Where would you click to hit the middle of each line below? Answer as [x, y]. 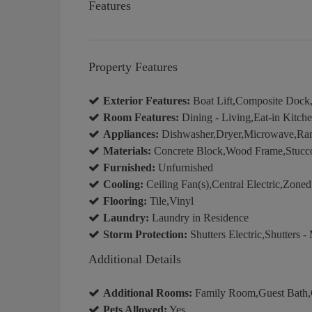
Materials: [127, 150]
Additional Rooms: [148, 292]
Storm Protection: [145, 234]
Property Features [133, 67]
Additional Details [135, 259]
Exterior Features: [147, 100]
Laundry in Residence [199, 217]
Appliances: [131, 134]
